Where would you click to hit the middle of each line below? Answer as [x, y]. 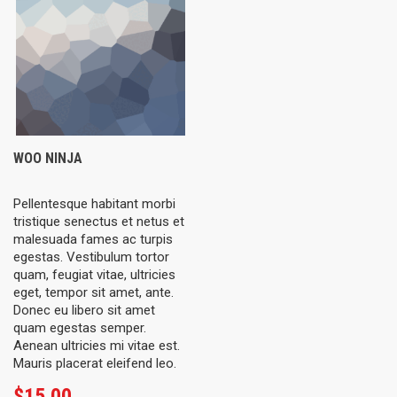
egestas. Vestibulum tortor [91, 257]
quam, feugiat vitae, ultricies [94, 275]
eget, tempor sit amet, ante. [93, 292]
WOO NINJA [48, 158]
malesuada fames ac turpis [93, 239]
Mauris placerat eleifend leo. [95, 363]
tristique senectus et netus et [99, 222]
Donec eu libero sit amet [84, 310]
